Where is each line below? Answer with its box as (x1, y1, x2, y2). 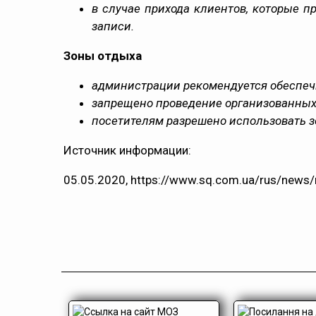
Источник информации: (63, 143, 191, 157)
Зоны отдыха (63, 49, 142, 63)
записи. (92, 19, 134, 33)
